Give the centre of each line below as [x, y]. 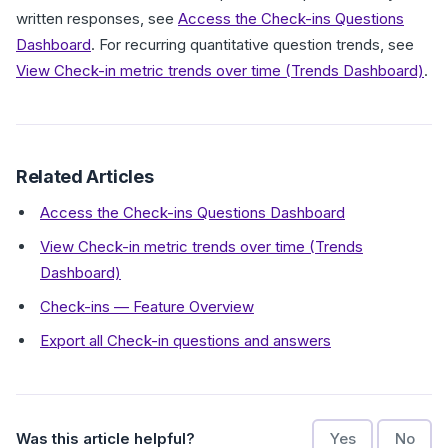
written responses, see [97, 18]
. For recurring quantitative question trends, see [252, 44]
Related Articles [85, 176]
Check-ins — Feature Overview [147, 306]
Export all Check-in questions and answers [185, 340]
